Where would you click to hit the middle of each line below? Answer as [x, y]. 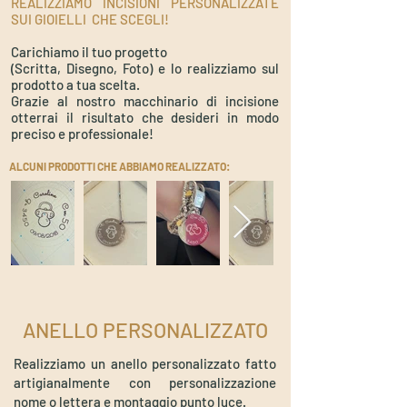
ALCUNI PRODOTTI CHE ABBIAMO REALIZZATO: [119, 166]
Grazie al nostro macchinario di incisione [145, 100]
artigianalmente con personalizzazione [145, 382]
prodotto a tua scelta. [75, 84]
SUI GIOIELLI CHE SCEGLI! [91, 19]
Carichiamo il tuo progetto [89, 51]
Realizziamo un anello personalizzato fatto [145, 363]
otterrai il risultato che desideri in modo [145, 117]
